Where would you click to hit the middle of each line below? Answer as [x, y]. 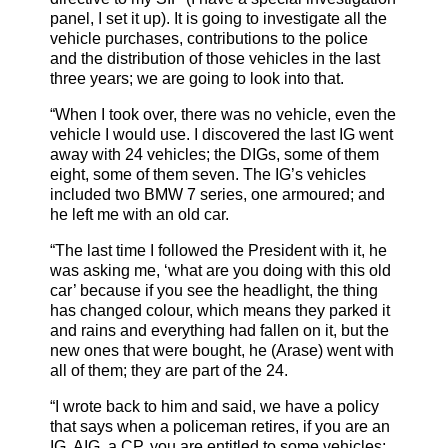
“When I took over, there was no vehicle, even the [223, 115]
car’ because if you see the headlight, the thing [214, 291]
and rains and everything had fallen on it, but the [219, 331]
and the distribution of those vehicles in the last [215, 59]
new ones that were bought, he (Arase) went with [222, 351]
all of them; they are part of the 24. [169, 371]
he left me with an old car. [139, 215]
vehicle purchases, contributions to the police [209, 39]
